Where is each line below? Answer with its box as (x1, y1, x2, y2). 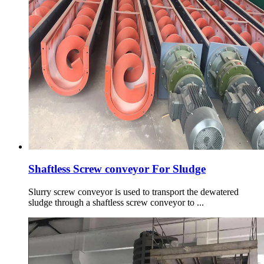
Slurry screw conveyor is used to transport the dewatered (28, 186, 239, 197)
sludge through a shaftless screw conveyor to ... (28, 197, 204, 207)
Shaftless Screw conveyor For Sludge (28, 163, 206, 176)
